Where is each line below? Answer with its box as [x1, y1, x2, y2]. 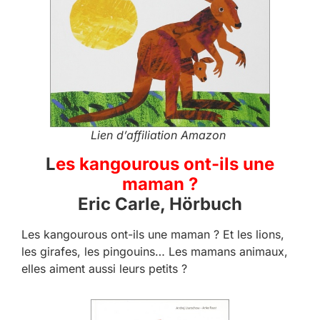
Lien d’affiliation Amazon [91, 128, 229, 143]
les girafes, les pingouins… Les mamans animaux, [21, 244, 288, 259]
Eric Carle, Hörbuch [78, 194, 242, 215]
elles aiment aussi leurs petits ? [21, 261, 187, 276]
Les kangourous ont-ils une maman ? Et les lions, [21, 227, 284, 242]
